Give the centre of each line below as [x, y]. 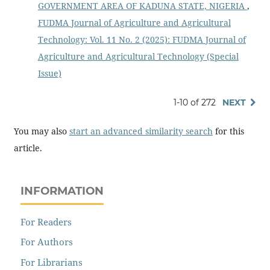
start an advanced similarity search [141, 131]
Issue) [49, 74]
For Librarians [52, 262]
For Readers [46, 221]
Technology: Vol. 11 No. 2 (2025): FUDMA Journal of [142, 40]
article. [28, 148]
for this [228, 131]
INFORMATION [62, 190]
